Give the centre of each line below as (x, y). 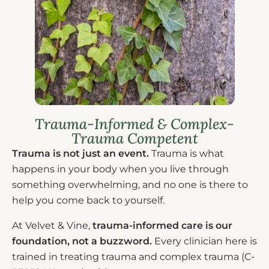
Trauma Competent (134, 139)
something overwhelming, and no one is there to (130, 185)
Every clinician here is (204, 241)
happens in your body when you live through (120, 169)
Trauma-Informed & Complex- (134, 124)
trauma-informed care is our (162, 226)
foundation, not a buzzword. (82, 241)
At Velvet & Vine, (52, 226)
